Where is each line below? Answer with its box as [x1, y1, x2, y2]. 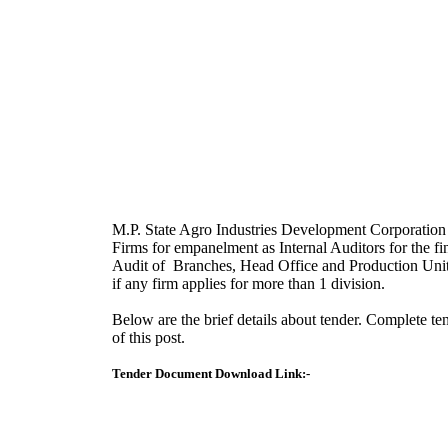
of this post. [112, 328, 185, 346]
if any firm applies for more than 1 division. [112, 274, 385, 292]
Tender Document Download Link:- [112, 365, 310, 381]
